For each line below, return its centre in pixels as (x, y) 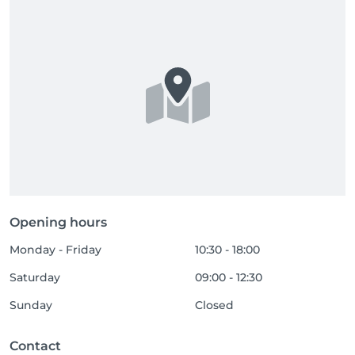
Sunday (31, 305)
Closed (215, 305)
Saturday (35, 277)
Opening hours (58, 222)
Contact (35, 346)
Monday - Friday (55, 250)
